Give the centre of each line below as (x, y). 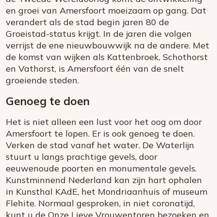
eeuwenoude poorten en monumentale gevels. (101, 169)
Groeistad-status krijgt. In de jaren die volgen (99, 34)
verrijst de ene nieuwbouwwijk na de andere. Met (108, 46)
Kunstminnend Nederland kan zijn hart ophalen (104, 180)
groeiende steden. (42, 80)
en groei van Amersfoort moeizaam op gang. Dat (106, 11)
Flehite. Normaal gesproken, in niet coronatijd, (100, 203)
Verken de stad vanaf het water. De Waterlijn (100, 145)
